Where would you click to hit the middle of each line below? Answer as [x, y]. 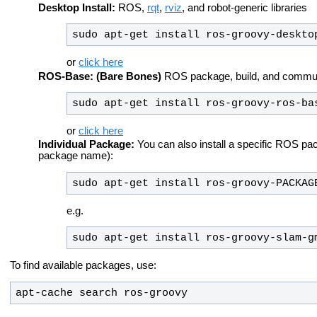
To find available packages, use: [83, 265]
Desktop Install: [78, 7]
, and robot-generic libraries [244, 7]
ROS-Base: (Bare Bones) [100, 76]
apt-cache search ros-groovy [101, 293]
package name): [76, 156]
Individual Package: [86, 145]
